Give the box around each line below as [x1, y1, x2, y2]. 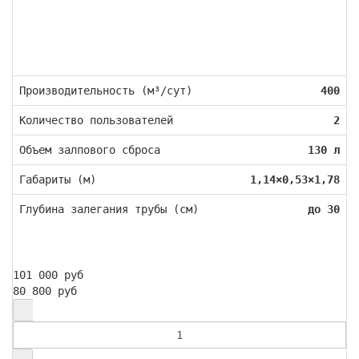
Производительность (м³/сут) [19, 83, 192, 97]
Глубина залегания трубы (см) [19, 202, 199, 216]
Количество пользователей [19, 113, 173, 127]
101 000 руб [13, 268, 83, 281]
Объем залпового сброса [19, 143, 160, 156]
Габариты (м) [19, 172, 96, 186]
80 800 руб [13, 284, 77, 297]
